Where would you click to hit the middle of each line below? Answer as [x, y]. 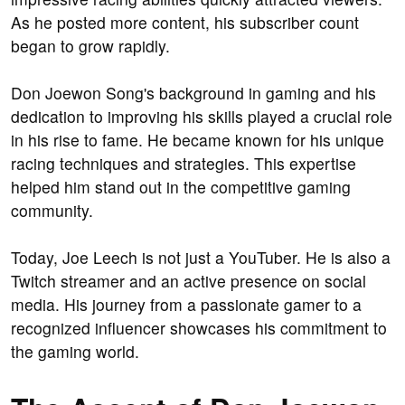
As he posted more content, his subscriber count [185, 23]
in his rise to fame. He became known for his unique [198, 140]
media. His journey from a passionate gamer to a [186, 305]
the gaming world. [75, 352]
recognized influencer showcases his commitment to [199, 328]
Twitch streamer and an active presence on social [188, 281]
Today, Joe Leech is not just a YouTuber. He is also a [201, 258]
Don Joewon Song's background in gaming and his [193, 93]
